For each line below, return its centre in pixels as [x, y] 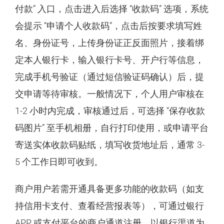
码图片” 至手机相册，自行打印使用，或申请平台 [112, 127]
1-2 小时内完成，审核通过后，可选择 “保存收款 [110, 110]
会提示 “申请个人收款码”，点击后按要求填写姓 [108, 25]
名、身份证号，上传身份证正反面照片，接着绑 [109, 42]
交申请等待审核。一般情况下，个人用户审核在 [109, 93]
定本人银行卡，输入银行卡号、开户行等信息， [109, 59]
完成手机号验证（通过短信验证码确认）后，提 [109, 76]
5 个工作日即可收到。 [59, 161]
